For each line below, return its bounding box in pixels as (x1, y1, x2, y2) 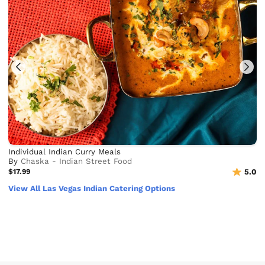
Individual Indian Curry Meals (8, 147, 121, 157)
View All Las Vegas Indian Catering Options (8, 183, 176, 193)
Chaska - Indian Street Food (21, 157, 132, 166)
